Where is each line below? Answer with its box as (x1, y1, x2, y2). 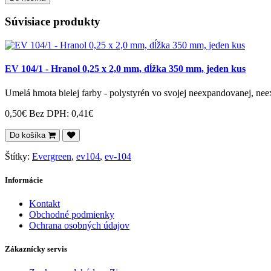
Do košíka (10, 130, 45, 140)
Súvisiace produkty (5, 15, 100, 28)
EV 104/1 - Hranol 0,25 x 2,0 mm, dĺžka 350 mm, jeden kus (5, 64, 246, 74)
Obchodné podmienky (29, 209, 114, 220)
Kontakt (29, 198, 60, 209)
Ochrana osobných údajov (29, 220, 129, 230)
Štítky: (5, 151, 32, 162)
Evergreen (32, 151, 71, 162)
